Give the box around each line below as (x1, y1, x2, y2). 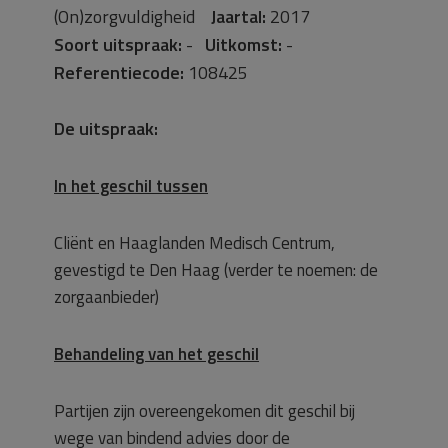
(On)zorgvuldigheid (54, 3, 211, 30)
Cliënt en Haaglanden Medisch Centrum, (54, 230, 335, 256)
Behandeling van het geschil (54, 341, 259, 367)
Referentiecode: (54, 59, 184, 86)
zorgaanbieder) (54, 284, 159, 310)
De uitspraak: (54, 115, 158, 142)
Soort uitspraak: (54, 31, 182, 58)
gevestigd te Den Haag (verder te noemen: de (54, 257, 378, 283)
